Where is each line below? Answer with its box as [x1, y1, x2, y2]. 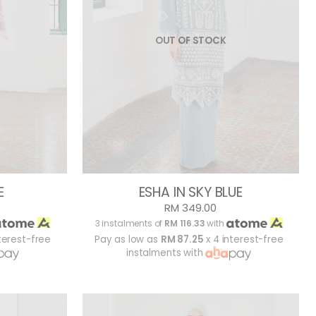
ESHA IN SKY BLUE [138, 183, 243, 202]
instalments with [126, 246, 206, 260]
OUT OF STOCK [154, 33, 226, 47]
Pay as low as [94, 233, 161, 247]
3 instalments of [95, 217, 165, 230]
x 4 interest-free [203, 233, 284, 247]
